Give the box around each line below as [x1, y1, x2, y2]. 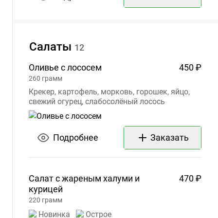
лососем [67, 62, 102, 73]
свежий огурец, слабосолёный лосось [29, 97, 165, 107]
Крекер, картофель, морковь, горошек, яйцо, [29, 87, 190, 97]
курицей [29, 184, 63, 195]
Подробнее [53, 132, 98, 143]
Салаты [29, 40, 72, 54]
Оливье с [29, 62, 65, 73]
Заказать [150, 132, 189, 143]
